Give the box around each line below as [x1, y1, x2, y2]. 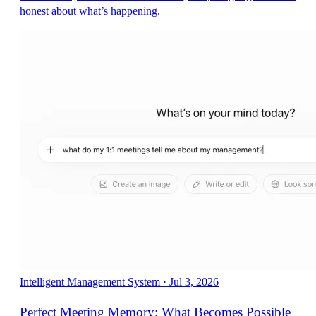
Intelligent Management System [20, 276, 160, 288]
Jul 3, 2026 [169, 276, 219, 288]
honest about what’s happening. [20, 5, 160, 18]
